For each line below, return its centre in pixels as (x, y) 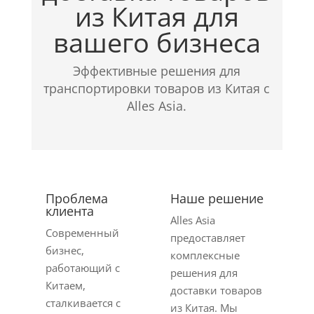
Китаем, (65, 285)
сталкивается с (83, 303)
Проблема (76, 198)
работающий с (82, 268)
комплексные (205, 255)
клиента (69, 211)
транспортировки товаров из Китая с (157, 88)
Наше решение (217, 198)
